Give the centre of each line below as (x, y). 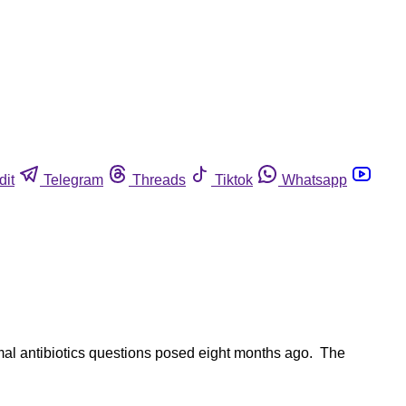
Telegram (73, 179)
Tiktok (234, 179)
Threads (159, 179)
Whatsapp (314, 179)
